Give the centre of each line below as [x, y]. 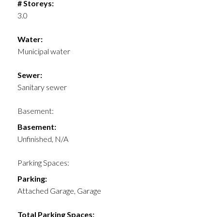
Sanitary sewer [42, 87]
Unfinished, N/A [43, 139]
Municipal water [44, 51]
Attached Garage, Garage [59, 191]
